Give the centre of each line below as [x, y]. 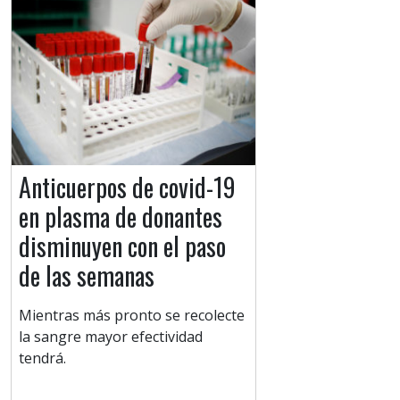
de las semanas [87, 276]
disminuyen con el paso [122, 246]
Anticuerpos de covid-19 [127, 187]
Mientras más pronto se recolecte [132, 316]
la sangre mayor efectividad [111, 337]
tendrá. [42, 358]
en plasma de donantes [121, 217]
